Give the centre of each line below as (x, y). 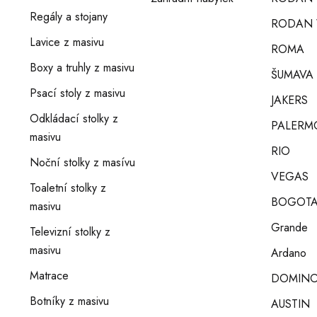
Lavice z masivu (67, 42)
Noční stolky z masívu (82, 162)
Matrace (49, 276)
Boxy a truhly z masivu (82, 68)
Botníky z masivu (69, 301)
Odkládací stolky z (74, 119)
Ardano (289, 253)
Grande (290, 227)
